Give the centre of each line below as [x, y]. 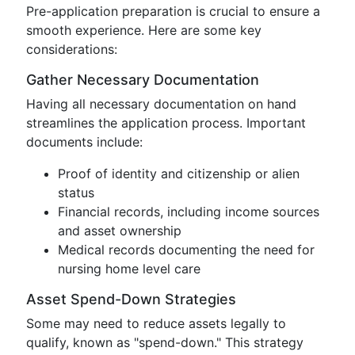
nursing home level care [129, 269]
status [76, 193]
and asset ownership [120, 231]
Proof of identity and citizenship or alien [179, 174]
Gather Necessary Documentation [143, 80]
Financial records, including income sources [189, 212]
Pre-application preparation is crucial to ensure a [173, 11]
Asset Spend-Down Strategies [131, 299]
